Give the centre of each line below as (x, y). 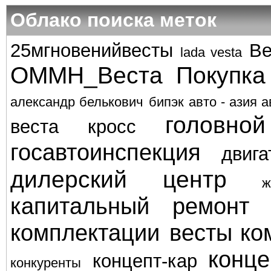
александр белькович (77, 102)
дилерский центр (119, 179)
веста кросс (73, 127)
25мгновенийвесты (92, 51)
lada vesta (211, 53)
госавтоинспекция (106, 152)
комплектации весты (121, 233)
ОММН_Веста (87, 75)
